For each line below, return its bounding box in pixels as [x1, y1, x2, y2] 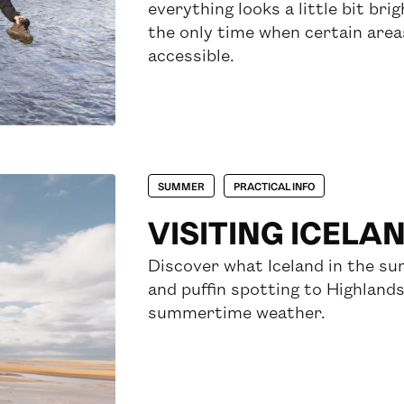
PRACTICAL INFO [234, 179, 316, 192]
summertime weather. [148, 300, 326, 322]
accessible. [148, 43, 235, 65]
